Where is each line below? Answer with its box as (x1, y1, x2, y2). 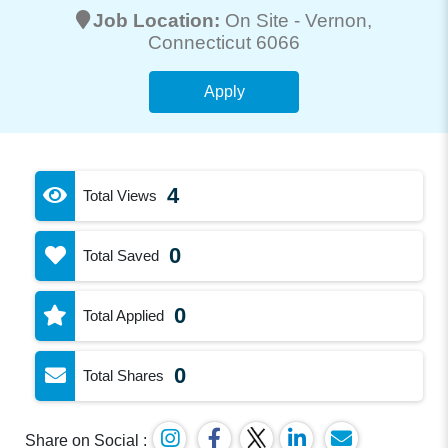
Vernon (305, 9, 367, 31)
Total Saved (83, 246, 160, 264)
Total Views (83, 186, 158, 204)
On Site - (225, 9, 305, 31)
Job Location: (93, 9, 225, 31)
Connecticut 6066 (148, 31, 300, 53)
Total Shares (83, 366, 165, 384)
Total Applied (83, 306, 165, 324)
